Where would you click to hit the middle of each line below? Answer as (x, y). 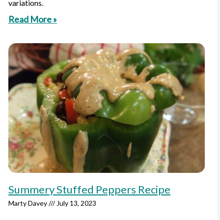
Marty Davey (28, 203)
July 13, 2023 (76, 203)
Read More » (33, 19)
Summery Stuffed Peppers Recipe (89, 189)
